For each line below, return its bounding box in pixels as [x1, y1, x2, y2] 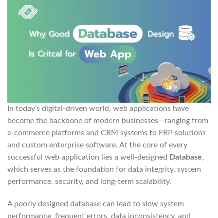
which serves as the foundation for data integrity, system [7, 165, 201, 173]
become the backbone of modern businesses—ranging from [7, 116, 208, 125]
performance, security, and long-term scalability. [7, 177, 171, 185]
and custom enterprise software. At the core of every [7, 141, 187, 149]
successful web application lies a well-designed [7, 153, 169, 161]
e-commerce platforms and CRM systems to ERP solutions [7, 128, 206, 137]
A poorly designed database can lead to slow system [7, 200, 184, 208]
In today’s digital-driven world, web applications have [7, 104, 189, 112]
